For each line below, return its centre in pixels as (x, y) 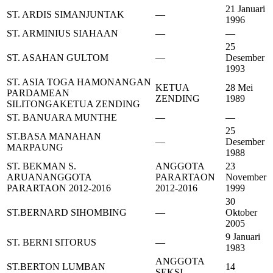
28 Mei (239, 88)
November (246, 177)
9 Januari (243, 237)
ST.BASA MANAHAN (54, 136)
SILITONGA (33, 104)
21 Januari (245, 9)
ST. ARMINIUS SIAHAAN (62, 34)
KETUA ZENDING (100, 104)
